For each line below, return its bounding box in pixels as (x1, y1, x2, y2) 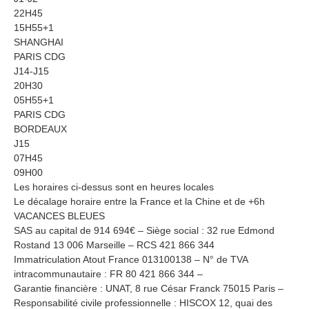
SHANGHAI (14, 36, 63, 48)
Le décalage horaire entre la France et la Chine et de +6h (14, 195, 265, 207)
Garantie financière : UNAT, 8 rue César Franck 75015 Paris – (14, 282, 283, 294)
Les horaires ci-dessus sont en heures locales (14, 181, 214, 192)
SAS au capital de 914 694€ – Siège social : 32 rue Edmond (14, 224, 275, 236)
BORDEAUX (14, 123, 67, 134)
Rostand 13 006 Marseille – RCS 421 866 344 (14, 239, 215, 250)
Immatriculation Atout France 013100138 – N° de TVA (14, 253, 248, 265)
